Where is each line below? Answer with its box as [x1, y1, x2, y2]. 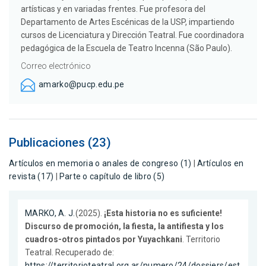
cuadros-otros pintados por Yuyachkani [25, 234, 182, 244]
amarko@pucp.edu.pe [39, 80, 125, 90]
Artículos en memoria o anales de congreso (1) [9, 159, 192, 169]
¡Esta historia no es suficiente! [103, 208, 222, 218]
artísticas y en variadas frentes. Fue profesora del [21, 4, 205, 14]
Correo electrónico [21, 61, 91, 71]
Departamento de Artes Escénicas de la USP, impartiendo [21, 17, 235, 27]
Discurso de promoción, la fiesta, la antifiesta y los [25, 221, 224, 231]
